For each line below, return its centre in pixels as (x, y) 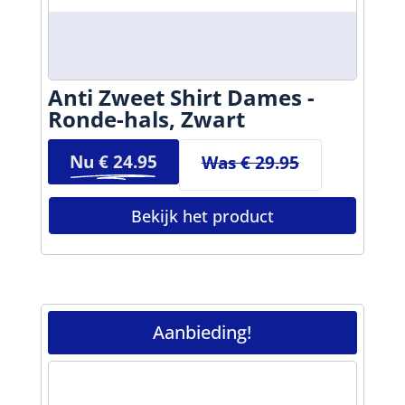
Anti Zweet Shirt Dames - (181, 97)
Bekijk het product (202, 216)
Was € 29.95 (250, 162)
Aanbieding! (202, 333)
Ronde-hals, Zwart (146, 118)
